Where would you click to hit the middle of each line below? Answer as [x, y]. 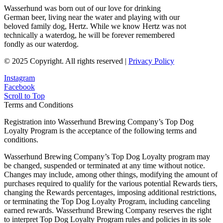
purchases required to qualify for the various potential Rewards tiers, [111, 183]
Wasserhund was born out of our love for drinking [82, 8]
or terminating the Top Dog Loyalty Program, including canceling [107, 201]
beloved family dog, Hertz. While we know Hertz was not [95, 26]
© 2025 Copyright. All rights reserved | [66, 61]
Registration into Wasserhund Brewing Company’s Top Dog [99, 121]
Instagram [19, 78]
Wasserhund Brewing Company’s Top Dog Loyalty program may [107, 156]
